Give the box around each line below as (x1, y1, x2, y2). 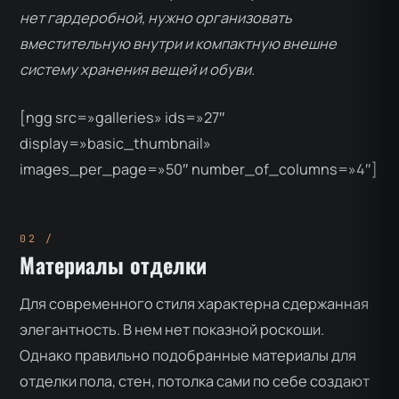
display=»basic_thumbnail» (20, 133, 212, 153)
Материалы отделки (20, 248, 208, 281)
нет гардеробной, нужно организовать (20, 8, 293, 28)
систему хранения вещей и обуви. (20, 60, 261, 80)
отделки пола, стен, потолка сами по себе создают (20, 371, 370, 392)
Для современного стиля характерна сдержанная (20, 294, 370, 314)
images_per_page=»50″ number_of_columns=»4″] (20, 159, 379, 179)
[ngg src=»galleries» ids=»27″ (20, 107, 226, 127)
